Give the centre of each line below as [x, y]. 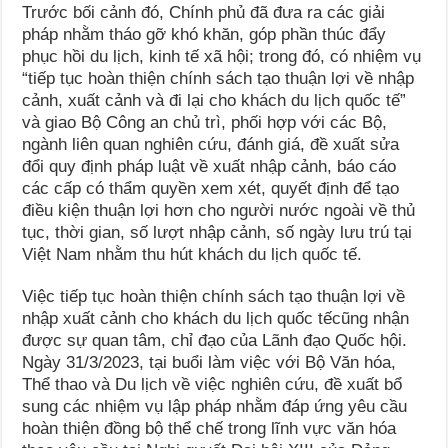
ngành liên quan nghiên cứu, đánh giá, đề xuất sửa [211, 145]
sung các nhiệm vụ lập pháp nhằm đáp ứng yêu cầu [215, 407]
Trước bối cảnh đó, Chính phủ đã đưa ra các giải [204, 13]
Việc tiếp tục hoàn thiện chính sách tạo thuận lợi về [214, 297]
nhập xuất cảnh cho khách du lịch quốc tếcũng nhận [216, 319]
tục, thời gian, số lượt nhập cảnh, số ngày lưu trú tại [217, 233]
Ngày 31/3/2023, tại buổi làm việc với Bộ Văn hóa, [209, 363]
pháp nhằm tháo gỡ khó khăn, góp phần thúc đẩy [204, 35]
